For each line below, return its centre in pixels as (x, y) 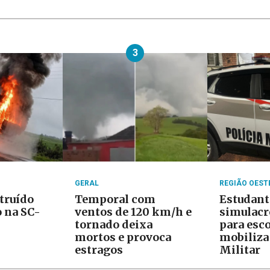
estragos (99, 250)
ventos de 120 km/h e (133, 212)
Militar (240, 250)
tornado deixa (114, 225)
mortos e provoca (123, 237)
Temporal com (115, 199)
